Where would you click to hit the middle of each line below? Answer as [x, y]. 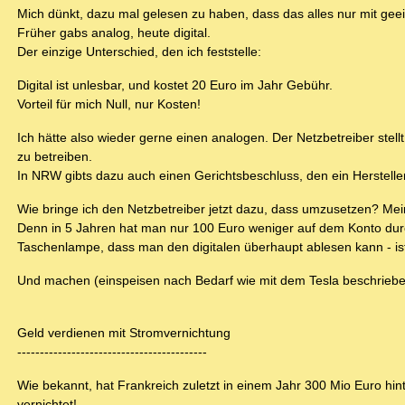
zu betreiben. [55, 157]
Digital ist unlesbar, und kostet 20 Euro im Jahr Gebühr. [175, 85]
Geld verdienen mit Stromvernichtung [124, 333]
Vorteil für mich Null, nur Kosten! [109, 104]
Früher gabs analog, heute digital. [114, 33]
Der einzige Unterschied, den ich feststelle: [139, 52]
